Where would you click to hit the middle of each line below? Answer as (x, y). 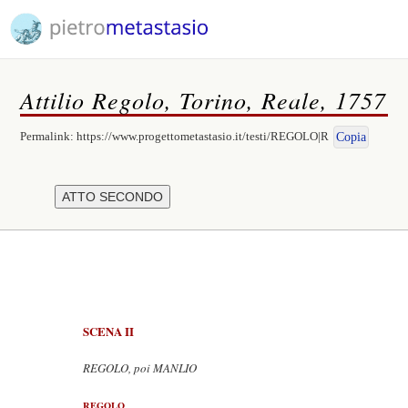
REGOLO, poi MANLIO (140, 368)
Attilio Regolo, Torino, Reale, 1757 (204, 100)
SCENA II (108, 331)
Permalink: (49, 136)
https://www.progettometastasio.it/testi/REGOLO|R (203, 136)
